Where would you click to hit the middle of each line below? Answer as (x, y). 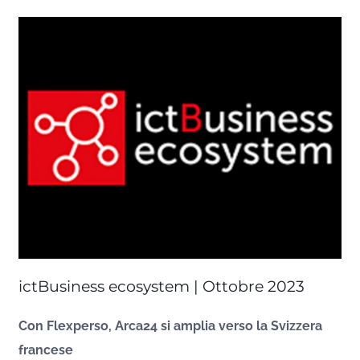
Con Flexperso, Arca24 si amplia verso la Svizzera (171, 325)
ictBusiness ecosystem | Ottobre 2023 (162, 286)
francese (46, 350)
